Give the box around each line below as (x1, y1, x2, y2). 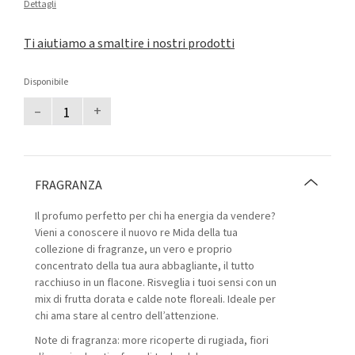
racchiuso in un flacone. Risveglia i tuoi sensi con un (35, 275, 277, 291)
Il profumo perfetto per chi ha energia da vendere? (35, 208, 276, 224)
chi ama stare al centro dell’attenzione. (35, 308, 219, 324)
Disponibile (24, 75, 68, 89)
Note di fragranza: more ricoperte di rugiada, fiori (35, 333, 269, 349)
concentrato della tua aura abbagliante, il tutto (35, 258, 254, 274)
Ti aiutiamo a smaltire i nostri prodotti (24, 35, 235, 52)
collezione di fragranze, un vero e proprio (35, 242, 232, 258)
